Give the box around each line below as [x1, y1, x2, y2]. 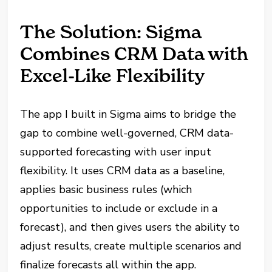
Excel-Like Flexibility [20, 64, 206, 87]
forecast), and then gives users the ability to [20, 220, 240, 235]
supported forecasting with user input [20, 144, 212, 160]
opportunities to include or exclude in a [20, 201, 218, 216]
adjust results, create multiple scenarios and [20, 239, 242, 254]
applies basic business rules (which [20, 182, 192, 197]
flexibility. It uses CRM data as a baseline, [20, 163, 225, 178]
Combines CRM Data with [20, 42, 249, 66]
